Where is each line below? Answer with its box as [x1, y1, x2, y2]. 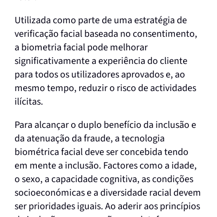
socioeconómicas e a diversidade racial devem [14, 186, 201, 200]
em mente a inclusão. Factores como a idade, [14, 158, 197, 172]
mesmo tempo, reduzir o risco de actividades [14, 81, 196, 95]
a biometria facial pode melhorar [14, 40, 148, 54]
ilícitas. [14, 94, 45, 108]
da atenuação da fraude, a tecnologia [14, 131, 165, 145]
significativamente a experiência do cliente [14, 54, 187, 68]
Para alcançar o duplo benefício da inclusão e [14, 118, 196, 132]
